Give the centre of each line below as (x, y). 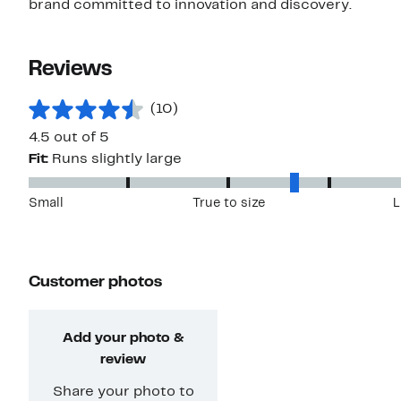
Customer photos (95, 283)
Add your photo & (123, 339)
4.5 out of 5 (69, 138)
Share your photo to (123, 392)
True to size (228, 204)
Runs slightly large (117, 160)
